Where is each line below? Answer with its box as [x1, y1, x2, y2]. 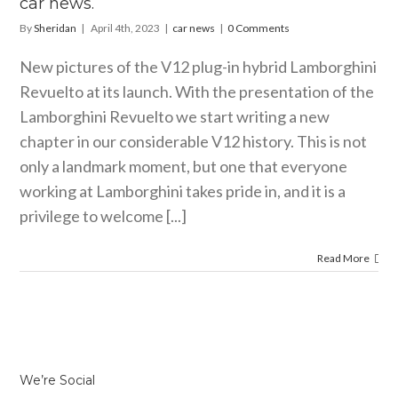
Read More [316, 251, 370, 266]
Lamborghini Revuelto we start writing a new [20, 107, 330, 127]
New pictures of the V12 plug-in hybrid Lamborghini [20, 57, 378, 77]
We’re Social [20, 372, 96, 389]
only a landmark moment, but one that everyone [20, 156, 348, 177]
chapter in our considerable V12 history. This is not [20, 131, 368, 152]
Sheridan [34, 21, 77, 36]
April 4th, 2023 [91, 21, 161, 36]
